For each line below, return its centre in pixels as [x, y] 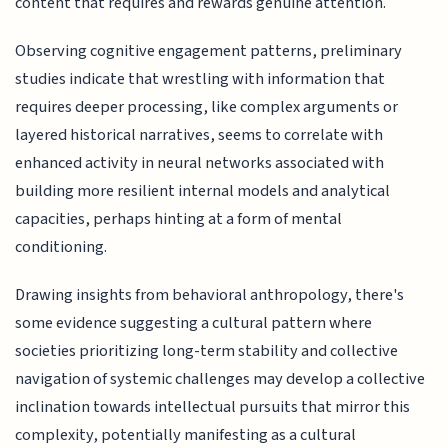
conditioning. [61, 247]
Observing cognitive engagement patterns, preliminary [209, 51]
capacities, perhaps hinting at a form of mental [179, 219]
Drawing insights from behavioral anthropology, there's [210, 295]
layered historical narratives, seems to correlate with [199, 135]
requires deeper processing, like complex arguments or [207, 107]
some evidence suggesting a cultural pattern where [194, 323]
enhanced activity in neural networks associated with [200, 163]
